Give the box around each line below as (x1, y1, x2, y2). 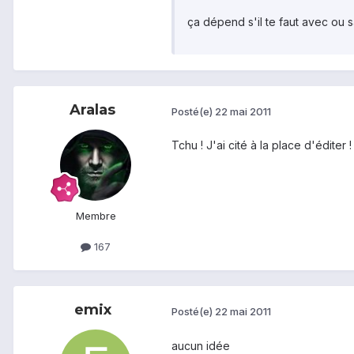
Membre (75, 209, 116, 223)
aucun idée (171, 338, 230, 352)
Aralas (70, 101, 115, 119)
